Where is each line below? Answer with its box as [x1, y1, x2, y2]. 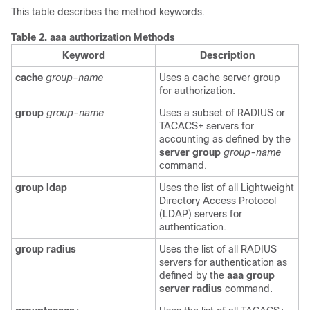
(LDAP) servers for [159, 208, 242, 219]
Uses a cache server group [159, 72, 280, 83]
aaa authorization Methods [50, 32, 175, 43]
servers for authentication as [159, 257, 287, 268]
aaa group [227, 270, 275, 281]
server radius [159, 283, 222, 294]
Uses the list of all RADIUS [159, 244, 277, 255]
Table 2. [11, 32, 50, 43]
